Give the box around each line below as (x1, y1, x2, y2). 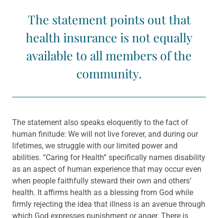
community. (76, 65, 142, 82)
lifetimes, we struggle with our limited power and (12, 141, 178, 151)
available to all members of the (26, 47, 192, 64)
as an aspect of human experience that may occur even (12, 164, 201, 174)
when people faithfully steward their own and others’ (12, 176, 191, 186)
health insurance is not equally (25, 29, 193, 46)
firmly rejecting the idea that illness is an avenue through (12, 200, 205, 209)
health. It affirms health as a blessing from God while (12, 188, 193, 198)
